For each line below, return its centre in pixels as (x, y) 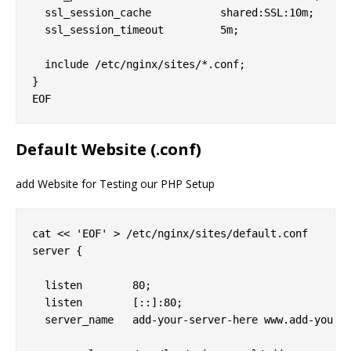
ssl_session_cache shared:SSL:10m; (173, 13)
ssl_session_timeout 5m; (136, 30)
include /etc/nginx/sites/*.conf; (139, 65)
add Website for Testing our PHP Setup (115, 184)
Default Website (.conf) (109, 150)
